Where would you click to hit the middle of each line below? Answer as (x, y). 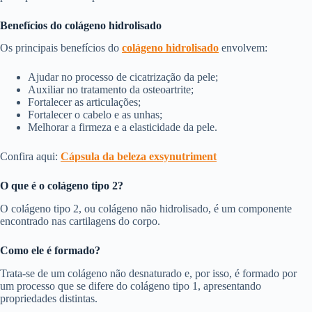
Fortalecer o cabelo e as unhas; (95, 115)
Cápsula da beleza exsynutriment (139, 157)
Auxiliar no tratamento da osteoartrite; (111, 90)
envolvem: (243, 48)
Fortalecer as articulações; (84, 102)
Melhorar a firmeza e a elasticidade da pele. (123, 127)
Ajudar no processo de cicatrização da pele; (123, 77)
